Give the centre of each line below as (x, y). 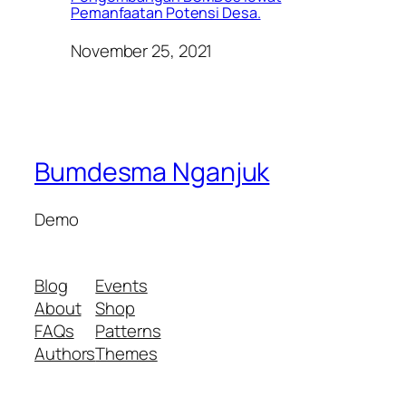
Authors (65, 354)
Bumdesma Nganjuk (152, 172)
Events (121, 286)
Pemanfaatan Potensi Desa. (166, 12)
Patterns (128, 331)
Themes (126, 354)
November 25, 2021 (142, 51)
